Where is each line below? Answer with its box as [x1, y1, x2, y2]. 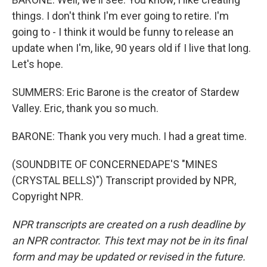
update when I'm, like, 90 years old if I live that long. [12, 42, 251, 54]
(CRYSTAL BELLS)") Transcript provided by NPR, [12, 174, 236, 187]
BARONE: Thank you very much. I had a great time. [12, 130, 247, 142]
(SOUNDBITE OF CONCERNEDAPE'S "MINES [12, 158, 218, 170]
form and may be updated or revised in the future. [12, 250, 246, 263]
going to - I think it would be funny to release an [12, 26, 234, 38]
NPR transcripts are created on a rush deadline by [12, 218, 245, 231]
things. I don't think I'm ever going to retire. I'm [12, 10, 229, 22]
